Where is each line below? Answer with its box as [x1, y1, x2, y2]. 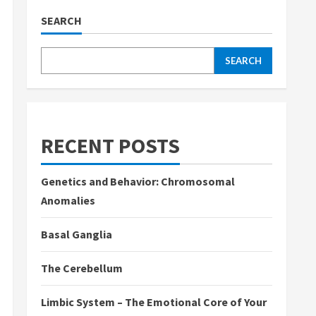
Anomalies [41, 193, 95, 207]
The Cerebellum [41, 261, 123, 275]
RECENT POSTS [41, 132, 180, 159]
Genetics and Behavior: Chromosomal [41, 174, 235, 188]
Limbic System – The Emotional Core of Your [41, 295, 267, 309]
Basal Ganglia [41, 227, 112, 241]
